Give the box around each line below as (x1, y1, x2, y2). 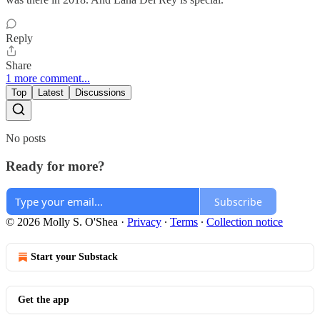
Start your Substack (31, 251, 118, 263)
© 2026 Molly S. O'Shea (6, 216, 118, 229)
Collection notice (206, 216, 283, 229)
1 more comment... (6, 72, 90, 84)
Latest (38, 87, 64, 98)
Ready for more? (6, 158, 105, 174)
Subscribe (214, 194, 262, 209)
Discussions (75, 87, 126, 98)
